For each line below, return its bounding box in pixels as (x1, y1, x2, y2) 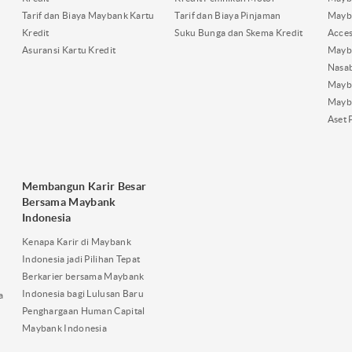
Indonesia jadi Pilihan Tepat (21, 253, 141, 264)
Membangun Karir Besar (21, 179, 147, 192)
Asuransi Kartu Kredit (21, 44, 116, 55)
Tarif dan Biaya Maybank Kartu (21, 9, 155, 20)
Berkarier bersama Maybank (21, 270, 145, 281)
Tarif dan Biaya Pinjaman (174, 9, 281, 20)
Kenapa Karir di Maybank (21, 236, 131, 247)
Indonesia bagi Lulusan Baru (21, 288, 145, 299)
